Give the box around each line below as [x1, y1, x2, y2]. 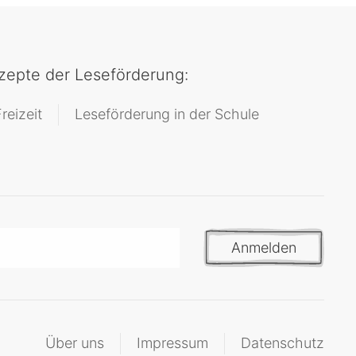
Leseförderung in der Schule [75, 106, 259, 122]
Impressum [137, 335, 208, 351]
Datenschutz [241, 335, 324, 351]
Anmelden [231, 239, 296, 256]
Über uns [45, 335, 104, 351]
